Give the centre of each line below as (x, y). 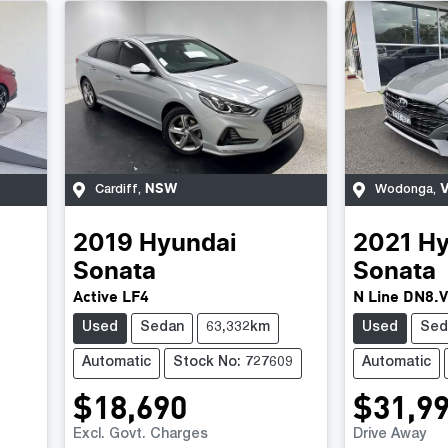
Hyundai (187, 243)
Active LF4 (110, 295)
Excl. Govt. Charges (140, 434)
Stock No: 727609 (232, 362)
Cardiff (116, 190)
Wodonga (403, 190)
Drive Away (389, 434)
